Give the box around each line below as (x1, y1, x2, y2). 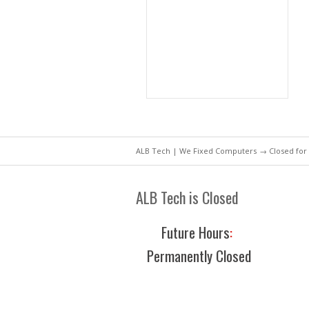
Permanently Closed (146, 245, 251, 266)
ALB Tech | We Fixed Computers (136, 146, 257, 156)
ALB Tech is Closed (136, 186, 239, 208)
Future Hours (161, 221, 230, 243)
